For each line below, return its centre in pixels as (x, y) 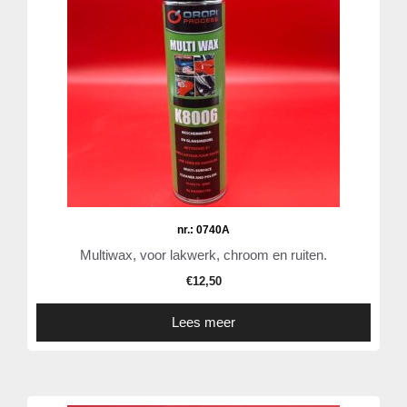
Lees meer (203, 323)
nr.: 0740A (203, 230)
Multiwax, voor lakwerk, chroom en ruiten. (203, 255)
